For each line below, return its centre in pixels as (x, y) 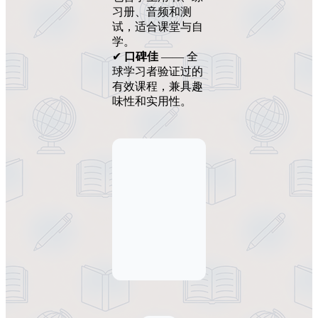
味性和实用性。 (152, 101)
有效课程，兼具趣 (158, 86)
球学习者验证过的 (158, 71)
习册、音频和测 (152, 11)
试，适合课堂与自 (158, 26)
